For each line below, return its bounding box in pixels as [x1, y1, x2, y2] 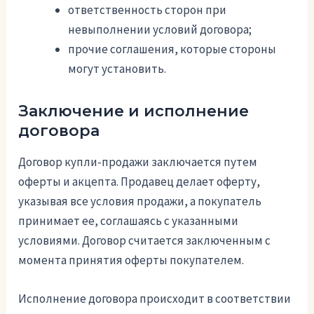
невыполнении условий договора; [68, 21, 252, 37]
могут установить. [68, 60, 167, 76]
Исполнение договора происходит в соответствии [18, 291, 292, 307]
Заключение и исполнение [18, 101, 250, 121]
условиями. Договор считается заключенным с [18, 233, 271, 249]
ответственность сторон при [68, 1, 227, 18]
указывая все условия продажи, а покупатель [18, 193, 262, 210]
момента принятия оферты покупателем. [18, 252, 245, 268]
